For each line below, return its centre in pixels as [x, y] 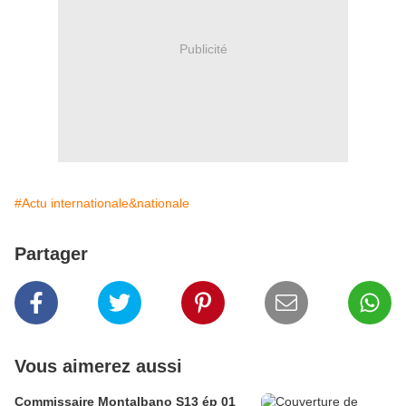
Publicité [203, 48]
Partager [51, 254]
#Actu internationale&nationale [102, 203]
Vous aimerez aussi [98, 367]
